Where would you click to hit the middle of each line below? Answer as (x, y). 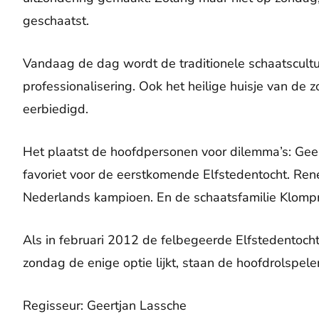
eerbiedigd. (56, 109)
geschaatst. (56, 21)
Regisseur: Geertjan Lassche (105, 306)
